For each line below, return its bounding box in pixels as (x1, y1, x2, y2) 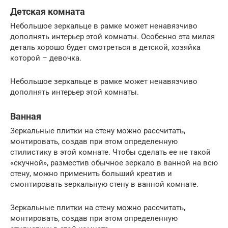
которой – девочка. (10, 53, 81, 63)
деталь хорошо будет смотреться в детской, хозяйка (10, 42, 201, 52)
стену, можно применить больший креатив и (10, 168, 172, 178)
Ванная (10, 110, 41, 122)
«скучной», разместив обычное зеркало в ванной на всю (10, 158, 218, 167)
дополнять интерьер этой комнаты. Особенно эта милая (10, 32, 215, 41)
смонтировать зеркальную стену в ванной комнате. (10, 179, 198, 189)
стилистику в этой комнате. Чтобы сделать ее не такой (10, 147, 211, 157)
